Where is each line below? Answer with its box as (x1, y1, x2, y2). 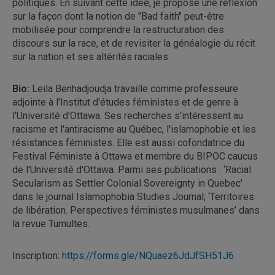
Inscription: (12, 249, 62, 261)
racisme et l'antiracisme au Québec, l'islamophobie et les (12, 123, 256, 135)
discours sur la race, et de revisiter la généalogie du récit (12, 37, 255, 49)
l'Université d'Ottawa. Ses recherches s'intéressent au (12, 109, 243, 122)
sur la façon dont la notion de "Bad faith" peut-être (12, 10, 224, 22)
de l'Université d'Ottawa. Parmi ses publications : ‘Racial (12, 163, 251, 176)
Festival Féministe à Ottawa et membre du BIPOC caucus (12, 150, 258, 162)
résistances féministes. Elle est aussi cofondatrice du (12, 136, 244, 149)
